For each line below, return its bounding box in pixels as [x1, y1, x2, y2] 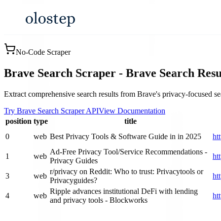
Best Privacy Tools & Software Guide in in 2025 [50, 132, 201, 141]
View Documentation [99, 107, 165, 115]
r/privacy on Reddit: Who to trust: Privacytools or [50, 167, 203, 176]
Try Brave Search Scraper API [4, 107, 99, 115]
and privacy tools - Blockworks [50, 196, 147, 204]
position [5, 117, 32, 125]
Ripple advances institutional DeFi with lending [50, 187, 198, 195]
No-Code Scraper [16, 48, 71, 57]
